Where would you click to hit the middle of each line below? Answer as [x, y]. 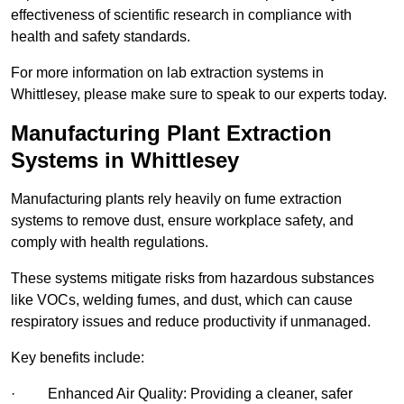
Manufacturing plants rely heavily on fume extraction [176, 199]
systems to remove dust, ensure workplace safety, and [182, 221]
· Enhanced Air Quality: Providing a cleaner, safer [182, 394]
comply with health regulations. [110, 243]
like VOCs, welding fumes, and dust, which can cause [182, 300]
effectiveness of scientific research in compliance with [181, 15]
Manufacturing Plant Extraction [171, 133]
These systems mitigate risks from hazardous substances [193, 279]
